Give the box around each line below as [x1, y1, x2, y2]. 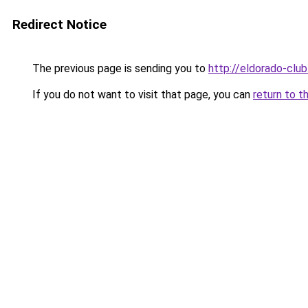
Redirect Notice [12, 16, 107, 32]
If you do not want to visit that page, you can [30, 88, 253, 101]
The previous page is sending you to [30, 62, 208, 75]
